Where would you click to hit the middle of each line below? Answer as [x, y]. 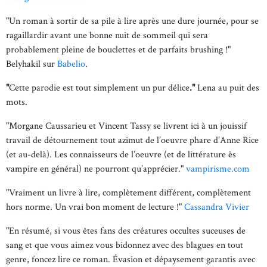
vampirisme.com [218, 169]
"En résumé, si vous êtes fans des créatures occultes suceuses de [126, 231]
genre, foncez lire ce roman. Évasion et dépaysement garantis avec [131, 260]
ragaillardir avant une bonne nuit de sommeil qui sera [107, 35]
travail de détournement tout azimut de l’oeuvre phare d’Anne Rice [132, 140]
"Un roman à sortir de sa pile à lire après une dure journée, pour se [132, 21]
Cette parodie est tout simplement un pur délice [99, 88]
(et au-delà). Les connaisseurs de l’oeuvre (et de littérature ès [121, 155]
